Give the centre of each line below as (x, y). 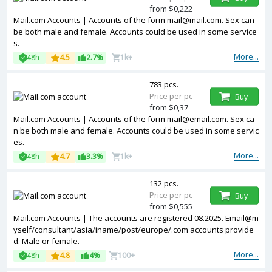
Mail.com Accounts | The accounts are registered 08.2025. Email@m (136, 218)
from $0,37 (169, 107)
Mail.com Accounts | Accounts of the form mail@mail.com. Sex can (134, 20)
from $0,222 (171, 8)
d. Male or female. (46, 241)
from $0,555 (171, 206)
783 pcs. (164, 84)
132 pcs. (164, 183)
